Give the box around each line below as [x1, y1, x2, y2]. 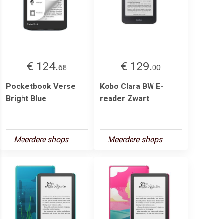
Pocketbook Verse [6, 81, 76, 91]
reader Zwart [100, 93, 149, 103]
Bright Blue [6, 93, 46, 103]
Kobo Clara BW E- [100, 81, 163, 91]
